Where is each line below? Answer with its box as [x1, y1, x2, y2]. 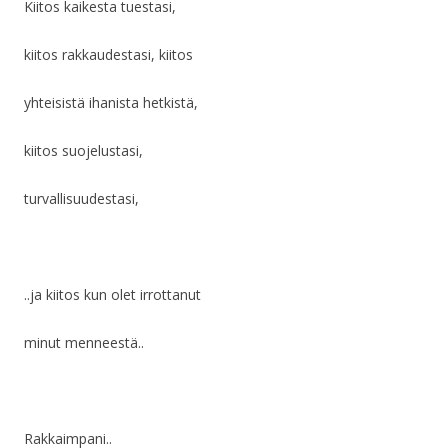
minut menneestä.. [24, 333, 144, 353]
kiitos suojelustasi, [24, 141, 143, 161]
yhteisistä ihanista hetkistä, [24, 93, 198, 113]
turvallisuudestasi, [24, 189, 139, 209]
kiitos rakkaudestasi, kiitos [24, 45, 193, 65]
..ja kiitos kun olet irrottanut [24, 285, 201, 305]
